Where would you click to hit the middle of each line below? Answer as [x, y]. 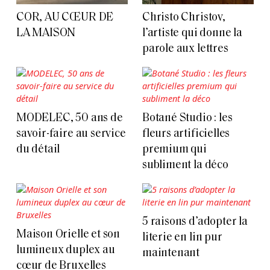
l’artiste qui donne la [192, 33]
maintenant [171, 253]
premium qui [174, 149]
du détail [38, 149]
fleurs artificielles [186, 134]
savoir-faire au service [71, 134]
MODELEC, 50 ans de [70, 118]
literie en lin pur [182, 237]
